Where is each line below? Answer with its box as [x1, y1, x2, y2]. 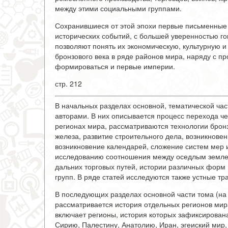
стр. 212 [55, 78, 82, 89]
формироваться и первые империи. [55, 61, 175, 71]
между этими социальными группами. [55, 3, 182, 13]
